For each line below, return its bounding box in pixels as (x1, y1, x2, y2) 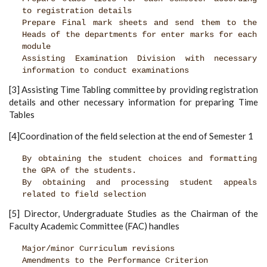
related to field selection (22, 190, 146, 200)
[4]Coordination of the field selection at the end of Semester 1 (9, 131, 253, 142)
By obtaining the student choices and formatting (22, 154, 257, 164)
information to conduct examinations (22, 66, 189, 76)
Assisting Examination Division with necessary (22, 54, 257, 64)
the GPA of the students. (22, 166, 136, 176)
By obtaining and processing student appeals (22, 178, 257, 188)
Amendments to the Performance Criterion (22, 256, 208, 266)
